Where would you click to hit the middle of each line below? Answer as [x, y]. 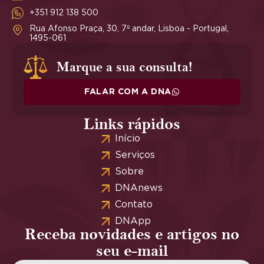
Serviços [135, 155]
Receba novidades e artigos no [132, 235]
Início [127, 139]
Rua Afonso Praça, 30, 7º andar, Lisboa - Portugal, [129, 29]
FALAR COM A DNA [128, 92]
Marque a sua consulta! [125, 67]
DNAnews [138, 188]
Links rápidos [132, 125]
